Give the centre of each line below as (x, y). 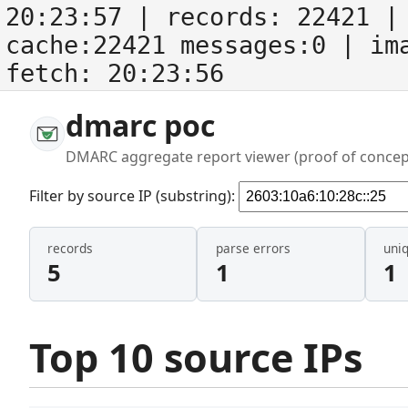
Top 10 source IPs (196, 357)
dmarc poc (140, 125)
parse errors (253, 249)
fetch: (56, 73)
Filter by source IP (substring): (134, 195)
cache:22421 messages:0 (173, 45)
